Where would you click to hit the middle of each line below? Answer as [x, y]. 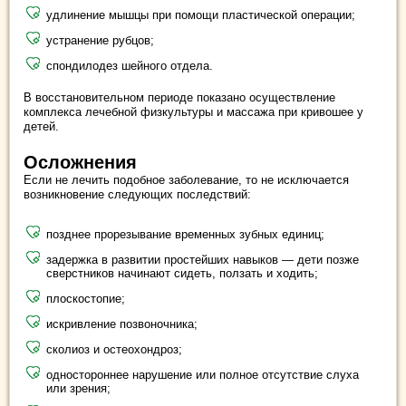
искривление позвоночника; [122, 324]
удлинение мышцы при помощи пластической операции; [201, 14]
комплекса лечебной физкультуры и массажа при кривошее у [193, 111]
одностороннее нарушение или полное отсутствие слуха [203, 374]
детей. [41, 126]
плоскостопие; [86, 298]
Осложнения [80, 162]
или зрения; [78, 388]
